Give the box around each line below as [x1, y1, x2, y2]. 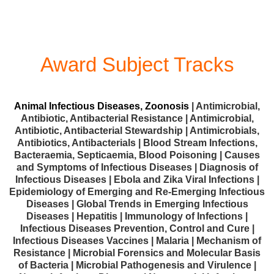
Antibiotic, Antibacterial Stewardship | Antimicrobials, [15, 125, 259, 136]
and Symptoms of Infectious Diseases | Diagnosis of [16, 161, 258, 172]
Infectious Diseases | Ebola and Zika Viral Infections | [15, 174, 259, 185]
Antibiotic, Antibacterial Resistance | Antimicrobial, [20, 113, 254, 124]
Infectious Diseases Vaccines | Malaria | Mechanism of [13, 235, 261, 246]
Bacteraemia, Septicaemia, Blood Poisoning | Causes [14, 149, 260, 160]
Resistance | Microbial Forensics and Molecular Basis [13, 247, 261, 258]
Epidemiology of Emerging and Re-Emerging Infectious [9, 186, 265, 197]
